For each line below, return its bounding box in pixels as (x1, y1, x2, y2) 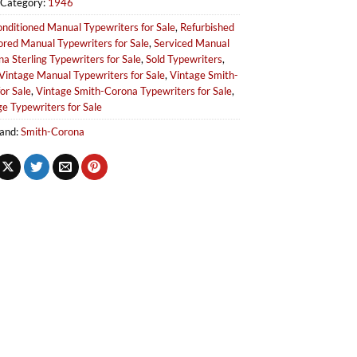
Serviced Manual (154, 37, 229, 50)
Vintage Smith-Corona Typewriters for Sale (35, 84, 232, 98)
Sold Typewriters (145, 53, 222, 66)
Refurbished (179, 21, 234, 34)
